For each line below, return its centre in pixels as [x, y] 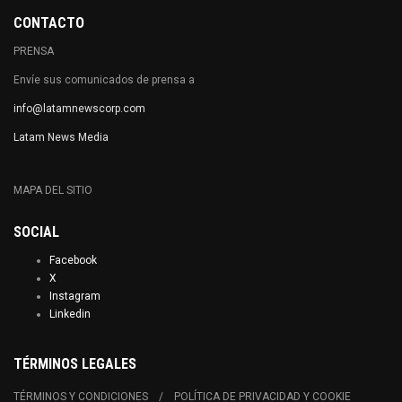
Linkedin [70, 314]
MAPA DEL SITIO [53, 190]
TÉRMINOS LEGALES [75, 364]
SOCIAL [36, 232]
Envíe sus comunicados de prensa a [104, 80]
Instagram [75, 296]
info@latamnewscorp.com [79, 109]
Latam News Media [61, 137]
